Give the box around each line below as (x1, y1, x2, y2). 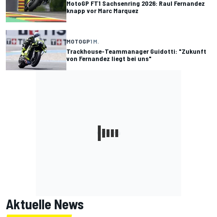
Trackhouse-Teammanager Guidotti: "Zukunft (66, 47, 206, 56)
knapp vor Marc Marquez (66, 6, 139, 15)
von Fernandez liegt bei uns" (66, 54, 152, 63)
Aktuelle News (6, 195, 84, 212)
